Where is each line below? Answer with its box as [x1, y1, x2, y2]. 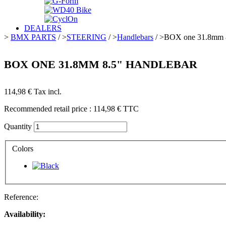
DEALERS [24, 23, 62, 32]
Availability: [4, 209, 45, 218]
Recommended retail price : [4, 104, 93, 114]
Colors [12, 144, 35, 153]
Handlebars [117, 32, 153, 41]
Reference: [4, 192, 38, 201]
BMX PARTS [11, 32, 56, 41]
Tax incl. [32, 87, 62, 96]
